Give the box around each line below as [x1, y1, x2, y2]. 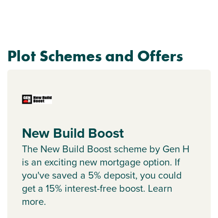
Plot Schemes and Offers [7, 46, 183, 67]
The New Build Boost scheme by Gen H [22, 142, 189, 157]
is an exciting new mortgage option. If [22, 155, 180, 170]
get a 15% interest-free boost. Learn [22, 181, 172, 196]
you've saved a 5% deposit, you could [22, 168, 182, 183]
